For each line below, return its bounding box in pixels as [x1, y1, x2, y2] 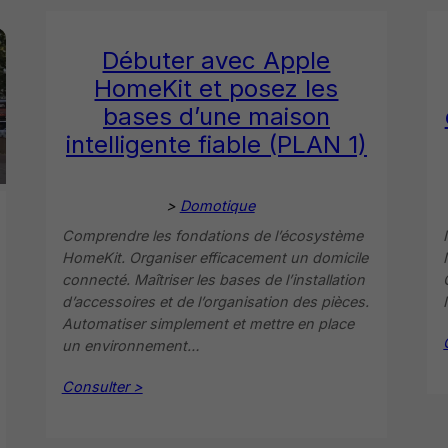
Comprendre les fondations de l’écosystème [61, 226, 363, 244]
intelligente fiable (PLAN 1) [65, 129, 367, 159]
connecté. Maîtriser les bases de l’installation [61, 270, 365, 288]
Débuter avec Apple [102, 45, 331, 75]
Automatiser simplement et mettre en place [61, 314, 354, 332]
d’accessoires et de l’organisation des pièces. [61, 292, 369, 310]
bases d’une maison [102, 101, 330, 131]
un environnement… [61, 336, 199, 354]
